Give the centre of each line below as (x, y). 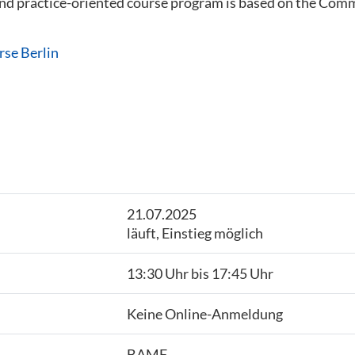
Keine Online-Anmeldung (204, 314)
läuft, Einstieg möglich (195, 233)
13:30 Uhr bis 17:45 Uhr (200, 273)
